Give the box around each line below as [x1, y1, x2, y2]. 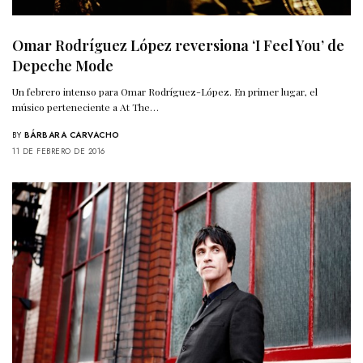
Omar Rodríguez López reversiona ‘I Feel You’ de [12, 36, 344, 56]
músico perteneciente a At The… [12, 100, 160, 114]
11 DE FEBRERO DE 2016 [12, 145, 105, 158]
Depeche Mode [12, 56, 113, 76]
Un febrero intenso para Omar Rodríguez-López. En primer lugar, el [12, 85, 318, 99]
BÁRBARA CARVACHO [23, 129, 120, 142]
